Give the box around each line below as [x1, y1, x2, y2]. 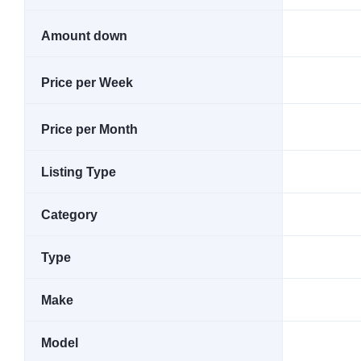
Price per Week [41, 76, 133, 89]
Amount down [41, 29, 127, 43]
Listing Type [41, 165, 116, 179]
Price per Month [41, 122, 138, 136]
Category [41, 208, 98, 222]
